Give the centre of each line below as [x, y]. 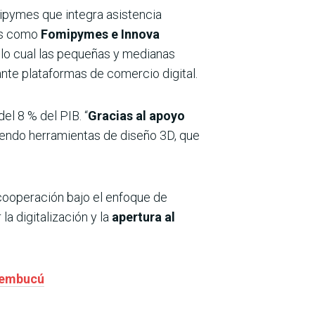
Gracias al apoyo [136, 115]
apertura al [143, 217]
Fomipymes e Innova [99, 34]
